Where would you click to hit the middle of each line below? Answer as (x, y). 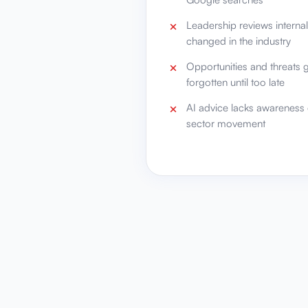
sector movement (226, 123)
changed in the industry (239, 41)
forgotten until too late (235, 82)
